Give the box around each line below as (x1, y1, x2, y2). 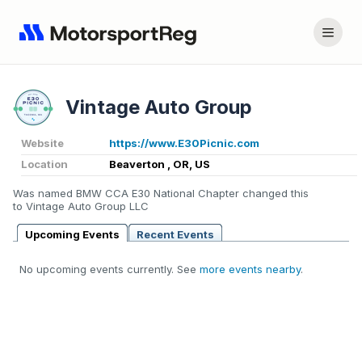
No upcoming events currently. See (19, 263, 200, 276)
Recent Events (137, 228, 214, 242)
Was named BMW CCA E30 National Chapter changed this (13, 187, 309, 200)
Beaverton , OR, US (109, 158, 210, 171)
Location (21, 158, 68, 171)
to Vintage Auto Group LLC (13, 200, 149, 213)
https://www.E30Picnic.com (109, 137, 259, 150)
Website (21, 137, 64, 150)
